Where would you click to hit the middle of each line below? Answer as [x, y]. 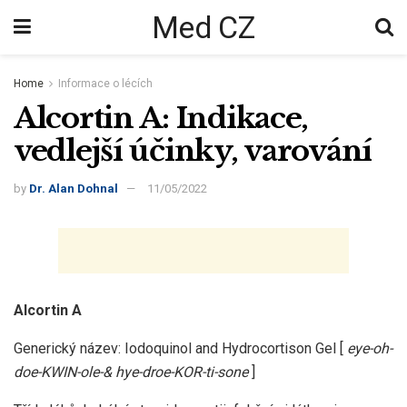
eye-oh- [370, 349]
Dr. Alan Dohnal [74, 189]
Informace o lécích [105, 84]
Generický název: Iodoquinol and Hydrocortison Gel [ [180, 349]
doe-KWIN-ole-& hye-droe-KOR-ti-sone [131, 372]
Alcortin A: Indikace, [161, 118]
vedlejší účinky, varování [193, 150]
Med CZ [203, 27]
